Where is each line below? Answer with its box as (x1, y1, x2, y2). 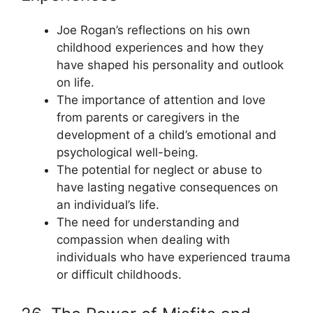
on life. (57, 75, 94, 89)
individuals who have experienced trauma (57, 250, 291, 264)
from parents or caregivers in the (57, 110, 240, 124)
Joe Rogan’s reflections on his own (57, 23, 250, 37)
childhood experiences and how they (57, 41, 263, 54)
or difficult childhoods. (57, 268, 182, 282)
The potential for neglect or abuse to (57, 163, 262, 177)
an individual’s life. (57, 198, 159, 212)
